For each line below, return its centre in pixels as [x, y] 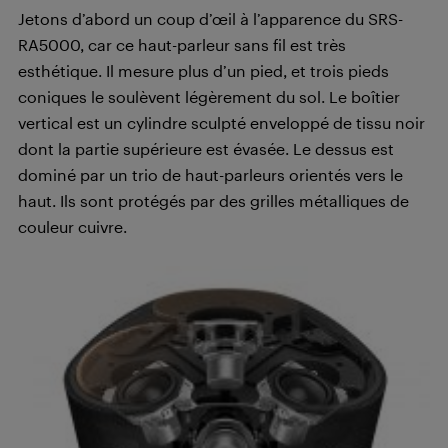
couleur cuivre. [72, 227]
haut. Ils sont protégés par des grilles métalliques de [213, 201]
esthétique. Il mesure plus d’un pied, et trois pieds [203, 71]
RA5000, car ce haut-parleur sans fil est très [182, 45]
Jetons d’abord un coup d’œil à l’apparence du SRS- [210, 19]
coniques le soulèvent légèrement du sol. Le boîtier [209, 97]
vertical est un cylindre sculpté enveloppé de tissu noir [221, 123]
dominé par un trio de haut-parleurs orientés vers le [210, 175]
